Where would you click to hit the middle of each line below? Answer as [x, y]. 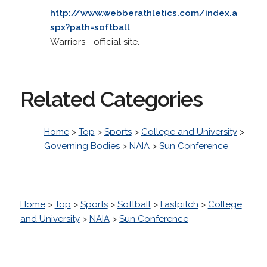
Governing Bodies [82, 146]
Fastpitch [179, 204]
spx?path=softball [90, 27]
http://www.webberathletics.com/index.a [143, 13]
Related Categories [111, 99]
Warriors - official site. [94, 41]
